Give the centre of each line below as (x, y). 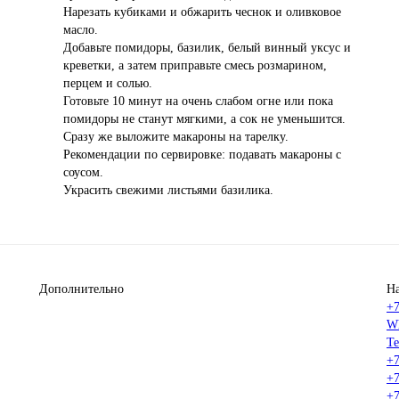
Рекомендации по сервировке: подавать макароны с (202, 155)
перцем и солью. (108, 83)
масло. (82, 30)
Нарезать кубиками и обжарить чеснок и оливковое (202, 12)
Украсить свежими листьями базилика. (168, 190)
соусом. (83, 172)
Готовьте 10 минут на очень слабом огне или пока (198, 101)
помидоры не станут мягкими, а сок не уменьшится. (204, 119)
